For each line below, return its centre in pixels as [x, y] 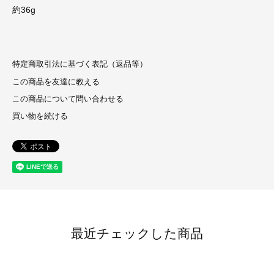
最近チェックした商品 [137, 233]
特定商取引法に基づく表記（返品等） [80, 65]
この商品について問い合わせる [68, 99]
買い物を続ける [40, 117]
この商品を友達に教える [56, 82]
